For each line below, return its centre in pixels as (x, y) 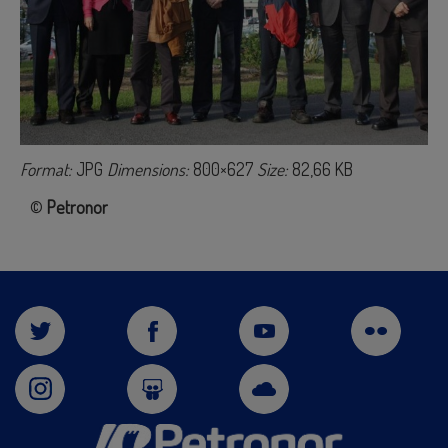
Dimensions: (148, 168)
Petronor (77, 206)
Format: (46, 168)
